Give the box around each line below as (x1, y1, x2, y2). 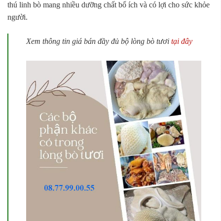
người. (7, 13, 28, 22)
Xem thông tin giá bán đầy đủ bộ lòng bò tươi (26, 37, 171, 45)
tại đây (171, 37, 192, 45)
